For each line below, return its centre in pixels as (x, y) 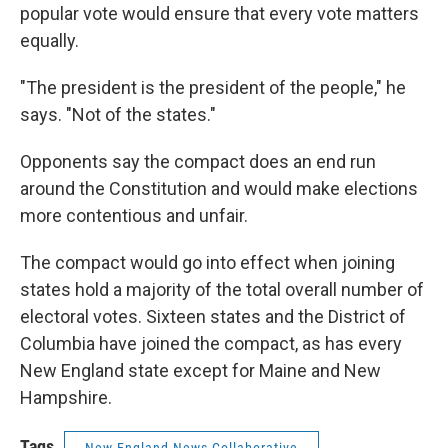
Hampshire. (66, 397)
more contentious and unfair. (134, 215)
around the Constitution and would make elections (219, 188)
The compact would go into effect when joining (207, 262)
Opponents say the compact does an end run (198, 161)
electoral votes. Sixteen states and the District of (213, 316)
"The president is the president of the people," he (213, 87)
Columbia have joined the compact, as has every (211, 343)
